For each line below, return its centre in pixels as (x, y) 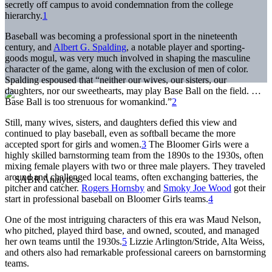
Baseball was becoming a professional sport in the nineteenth (121, 36)
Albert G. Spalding (90, 47)
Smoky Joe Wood (197, 188)
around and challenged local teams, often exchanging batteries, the (131, 177)
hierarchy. (24, 15)
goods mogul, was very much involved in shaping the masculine (127, 58)
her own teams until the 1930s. (63, 241)
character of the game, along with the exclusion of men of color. (127, 69)
